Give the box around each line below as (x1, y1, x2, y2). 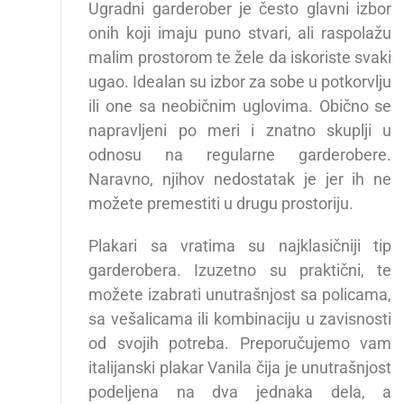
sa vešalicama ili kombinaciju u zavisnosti (88, 309, 392, 329)
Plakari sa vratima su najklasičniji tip (88, 236, 392, 256)
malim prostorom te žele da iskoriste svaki (88, 48, 392, 68)
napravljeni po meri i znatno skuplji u (88, 121, 392, 141)
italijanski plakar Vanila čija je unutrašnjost (88, 358, 392, 378)
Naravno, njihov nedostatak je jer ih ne (88, 170, 392, 189)
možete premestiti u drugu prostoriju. (88, 194, 354, 214)
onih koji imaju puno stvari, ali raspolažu (88, 23, 392, 43)
